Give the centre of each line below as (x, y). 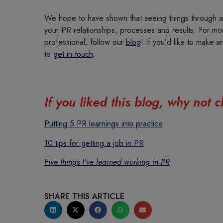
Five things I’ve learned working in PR (107, 162)
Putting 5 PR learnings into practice (103, 124)
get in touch (73, 54)
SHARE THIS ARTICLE (84, 196)
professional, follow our (85, 42)
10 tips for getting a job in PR (94, 143)
